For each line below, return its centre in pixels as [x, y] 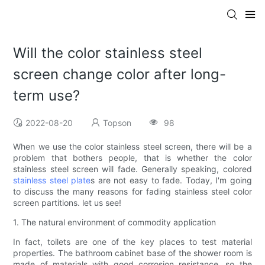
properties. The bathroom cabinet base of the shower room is [132, 253]
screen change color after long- [120, 75]
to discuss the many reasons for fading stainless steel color [132, 192]
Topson [117, 123]
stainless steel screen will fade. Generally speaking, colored [132, 169]
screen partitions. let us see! [67, 203]
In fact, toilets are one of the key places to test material [132, 242]
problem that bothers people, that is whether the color [132, 158]
